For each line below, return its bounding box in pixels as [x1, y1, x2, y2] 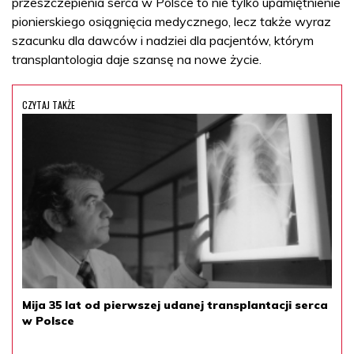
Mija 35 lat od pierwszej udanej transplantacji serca [22, 297, 328, 312]
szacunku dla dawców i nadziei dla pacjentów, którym [12, 32, 314, 48]
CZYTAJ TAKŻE [22, 97, 75, 111]
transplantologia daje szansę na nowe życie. [12, 51, 262, 67]
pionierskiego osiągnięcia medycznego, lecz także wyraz [12, 13, 331, 29]
